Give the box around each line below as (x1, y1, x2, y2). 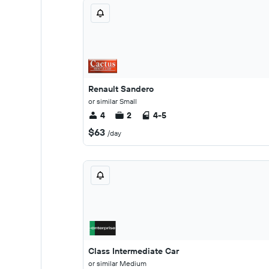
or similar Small (88, 97, 137, 106)
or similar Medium (88, 259, 147, 268)
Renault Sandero (88, 83, 154, 94)
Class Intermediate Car (88, 246, 179, 256)
